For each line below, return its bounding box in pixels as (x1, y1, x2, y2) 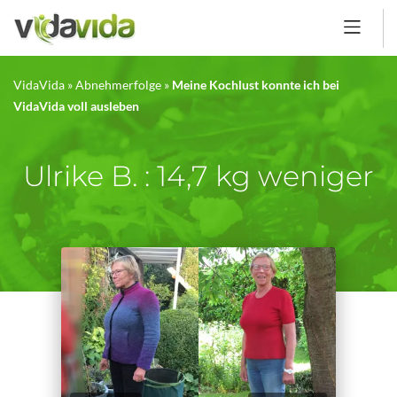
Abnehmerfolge (75, 77, 161, 92)
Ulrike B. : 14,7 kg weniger (23, 159, 374, 193)
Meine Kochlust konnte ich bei (172, 77, 339, 92)
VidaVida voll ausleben (13, 98, 139, 113)
